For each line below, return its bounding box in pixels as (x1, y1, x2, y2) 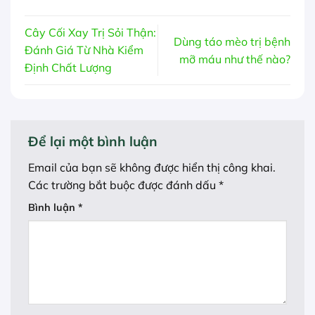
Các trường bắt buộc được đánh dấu (28, 177, 219, 192)
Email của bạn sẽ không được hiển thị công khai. (28, 160, 276, 174)
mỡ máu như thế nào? (179, 51, 290, 66)
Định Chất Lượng (25, 60, 112, 75)
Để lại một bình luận (28, 133, 161, 150)
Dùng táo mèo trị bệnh (174, 34, 290, 49)
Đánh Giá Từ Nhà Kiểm (25, 43, 143, 58)
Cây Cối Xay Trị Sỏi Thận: (25, 25, 156, 40)
